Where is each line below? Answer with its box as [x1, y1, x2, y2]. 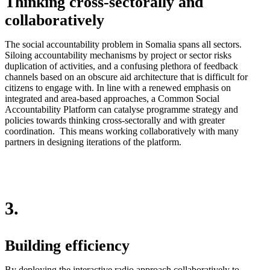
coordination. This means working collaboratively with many [5, 125, 239, 136]
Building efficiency [5, 236, 130, 254]
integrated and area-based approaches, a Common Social [5, 93, 219, 104]
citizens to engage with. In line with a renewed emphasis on [5, 82, 231, 93]
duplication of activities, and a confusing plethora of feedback [5, 60, 238, 71]
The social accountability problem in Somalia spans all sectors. [5, 39, 242, 49]
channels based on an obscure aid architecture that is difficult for [5, 71, 248, 82]
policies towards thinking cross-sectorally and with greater [5, 115, 225, 125]
